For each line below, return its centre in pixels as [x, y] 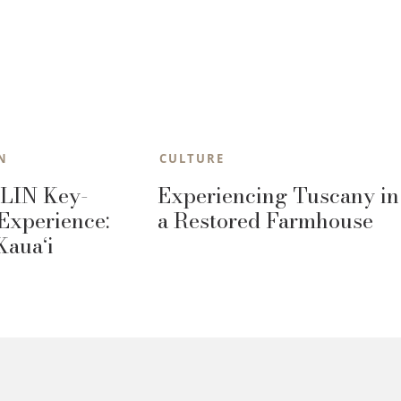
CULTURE [192, 158]
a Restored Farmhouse [265, 220]
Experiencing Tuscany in [278, 195]
